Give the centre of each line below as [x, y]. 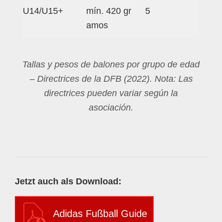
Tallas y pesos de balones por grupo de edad [111, 65]
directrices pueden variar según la [111, 93]
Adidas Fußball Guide [100, 214]
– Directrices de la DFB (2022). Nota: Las [111, 79]
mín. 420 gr [109, 11]
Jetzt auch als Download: [68, 182]
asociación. [111, 108]
